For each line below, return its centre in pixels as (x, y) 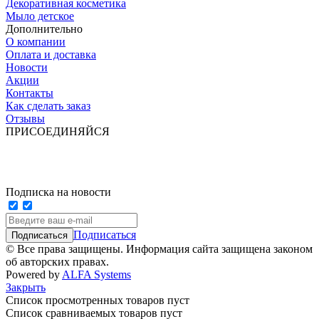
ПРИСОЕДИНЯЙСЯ (58, 131)
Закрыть (26, 287)
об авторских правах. (57, 261)
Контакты (30, 93)
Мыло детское (40, 16)
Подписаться (105, 234)
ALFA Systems (96, 274)
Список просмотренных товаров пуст (98, 300)
